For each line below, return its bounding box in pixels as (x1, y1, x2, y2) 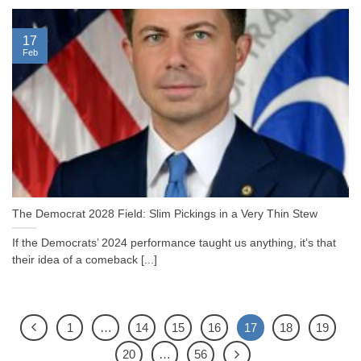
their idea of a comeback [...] (12, 254, 157, 267)
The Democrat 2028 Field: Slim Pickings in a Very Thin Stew (12, 208, 317, 221)
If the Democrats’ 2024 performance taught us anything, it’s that (12, 237, 336, 250)
